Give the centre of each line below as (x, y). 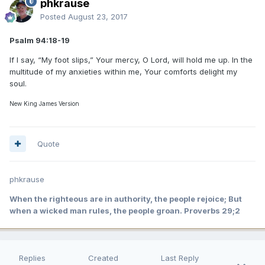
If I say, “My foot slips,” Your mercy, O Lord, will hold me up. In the (131, 59)
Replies (32, 258)
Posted (54, 16)
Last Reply (180, 258)
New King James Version (44, 103)
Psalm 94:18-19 (40, 40)
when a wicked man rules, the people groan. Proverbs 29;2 (125, 210)
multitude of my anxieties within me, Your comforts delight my (123, 71)
